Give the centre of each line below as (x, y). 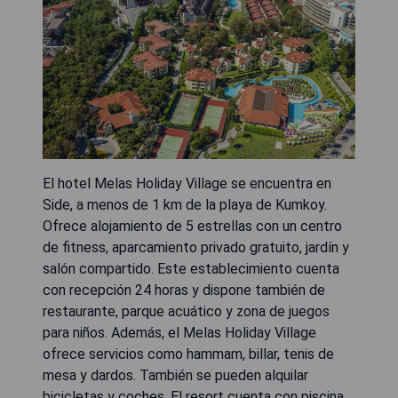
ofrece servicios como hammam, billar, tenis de (188, 354)
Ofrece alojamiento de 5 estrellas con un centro (192, 226)
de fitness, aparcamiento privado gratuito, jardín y (196, 247)
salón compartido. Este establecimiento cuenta (191, 268)
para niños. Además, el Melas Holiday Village (179, 332)
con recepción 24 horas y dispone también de (184, 290)
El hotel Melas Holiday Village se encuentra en (187, 183)
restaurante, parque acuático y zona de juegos (186, 311)
